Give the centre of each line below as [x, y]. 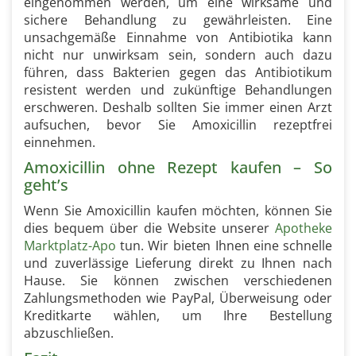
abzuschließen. [69, 333]
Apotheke [304, 228]
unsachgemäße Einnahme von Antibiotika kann [178, 37]
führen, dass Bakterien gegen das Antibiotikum [178, 72]
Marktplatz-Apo [70, 246]
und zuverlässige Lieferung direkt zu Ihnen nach [178, 263]
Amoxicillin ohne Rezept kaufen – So [178, 167]
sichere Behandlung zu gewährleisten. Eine [178, 20]
